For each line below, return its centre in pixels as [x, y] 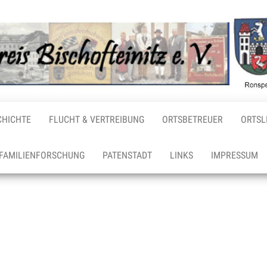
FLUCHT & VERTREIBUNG [97, 120]
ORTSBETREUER [193, 120]
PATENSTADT [128, 156]
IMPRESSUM [235, 156]
